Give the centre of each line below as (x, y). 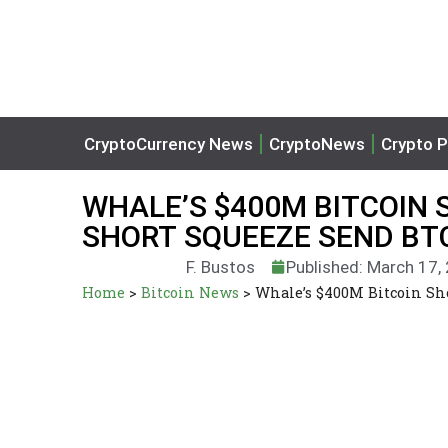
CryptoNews (317, 143)
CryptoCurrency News (168, 143)
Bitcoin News (190, 292)
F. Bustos (220, 266)
